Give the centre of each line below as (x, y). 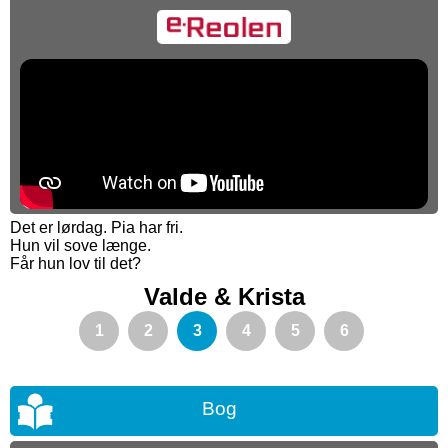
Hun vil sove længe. (80, 246)
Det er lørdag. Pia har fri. (96, 228)
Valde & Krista (224, 297)
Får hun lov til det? (75, 264)
